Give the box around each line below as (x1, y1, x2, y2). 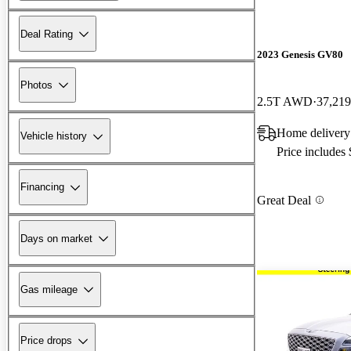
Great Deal (257, 193, 311, 207)
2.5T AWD (257, 94, 313, 108)
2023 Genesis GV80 (257, 49, 343, 61)
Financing (20, 181, 64, 194)
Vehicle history (20, 130, 87, 143)
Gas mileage (20, 283, 78, 295)
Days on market (20, 232, 92, 244)
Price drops (20, 335, 72, 347)
